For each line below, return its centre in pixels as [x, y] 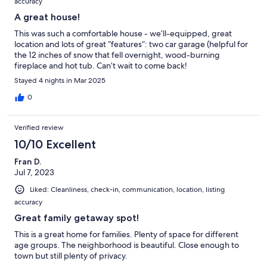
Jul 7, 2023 [34, 172]
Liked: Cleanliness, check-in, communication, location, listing [127, 189]
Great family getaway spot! [77, 218]
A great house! [47, 17]
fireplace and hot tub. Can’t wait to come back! [101, 65]
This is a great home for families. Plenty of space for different [126, 234]
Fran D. [28, 161]
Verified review [39, 127]
